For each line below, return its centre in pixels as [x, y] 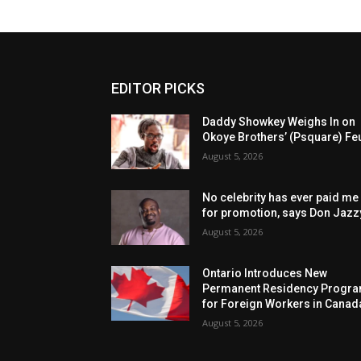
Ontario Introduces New [265, 274]
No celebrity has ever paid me [281, 198]
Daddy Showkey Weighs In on [279, 122]
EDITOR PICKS [158, 89]
